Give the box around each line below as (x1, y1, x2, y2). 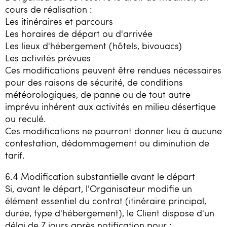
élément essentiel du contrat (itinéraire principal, (5, 194, 206, 207)
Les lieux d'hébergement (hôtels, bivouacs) (5, 40, 182, 52)
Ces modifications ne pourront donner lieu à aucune (5, 125, 222, 137)
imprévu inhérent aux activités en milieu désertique (5, 100, 216, 113)
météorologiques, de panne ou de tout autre (5, 88, 191, 101)
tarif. (5, 149, 25, 162)
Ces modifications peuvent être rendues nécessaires (5, 64, 221, 77)
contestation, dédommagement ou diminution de (5, 137, 209, 149)
